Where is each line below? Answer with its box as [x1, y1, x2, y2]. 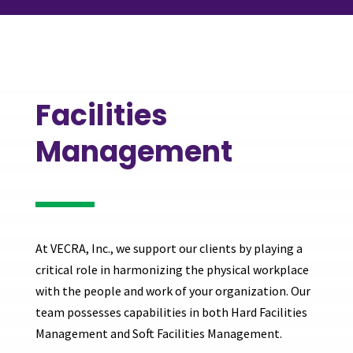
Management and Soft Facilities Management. [35, 325, 284, 341]
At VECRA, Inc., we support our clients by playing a [35, 240, 303, 256]
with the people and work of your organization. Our [35, 282, 310, 299]
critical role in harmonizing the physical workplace [35, 261, 309, 277]
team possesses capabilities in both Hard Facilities [35, 303, 307, 320]
